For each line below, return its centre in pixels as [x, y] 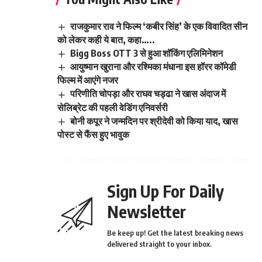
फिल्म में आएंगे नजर [89, 80]
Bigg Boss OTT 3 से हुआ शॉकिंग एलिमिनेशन [147, 54]
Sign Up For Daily [166, 191]
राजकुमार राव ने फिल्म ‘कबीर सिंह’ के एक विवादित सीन [159, 27]
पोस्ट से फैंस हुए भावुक [93, 134]
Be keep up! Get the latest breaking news [175, 232]
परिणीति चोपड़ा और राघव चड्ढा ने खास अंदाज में [148, 94]
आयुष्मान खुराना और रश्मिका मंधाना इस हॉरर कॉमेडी [154, 67]
